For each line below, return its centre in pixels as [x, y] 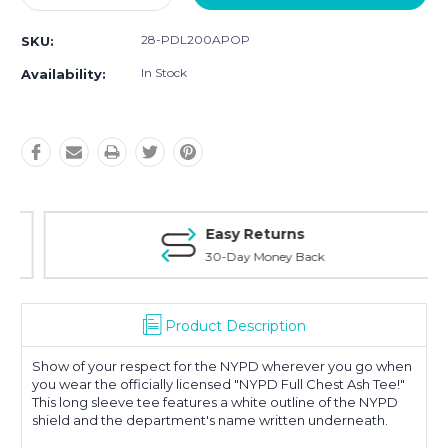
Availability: [63, 74]
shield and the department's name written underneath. [210, 420]
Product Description [235, 326]
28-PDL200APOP [195, 40]
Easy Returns [236, 234]
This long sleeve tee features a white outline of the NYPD [215, 402]
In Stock [164, 73]
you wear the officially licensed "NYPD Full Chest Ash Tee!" [218, 384]
